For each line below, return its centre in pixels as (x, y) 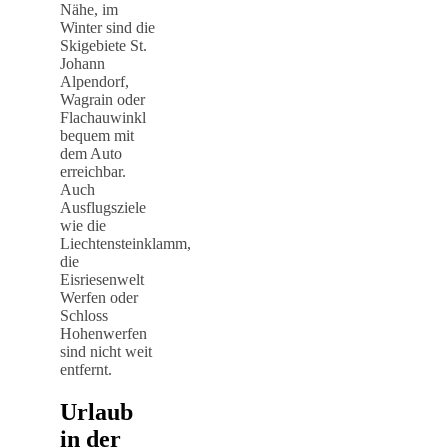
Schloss (84, 315)
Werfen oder (99, 297)
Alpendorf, (94, 81)
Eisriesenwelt (102, 279)
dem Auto (91, 153)
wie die (83, 225)
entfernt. (86, 369)
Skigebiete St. (103, 45)
